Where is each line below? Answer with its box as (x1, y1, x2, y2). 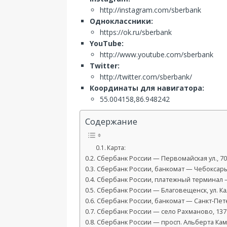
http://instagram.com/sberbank (100, 5, 201, 15)
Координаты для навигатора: (90, 83, 204, 93)
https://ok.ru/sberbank (100, 27, 172, 37)
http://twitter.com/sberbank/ (100, 72, 192, 82)
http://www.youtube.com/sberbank (100, 50, 213, 59)
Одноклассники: (90, 16, 153, 26)
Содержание (85, 116, 137, 128)
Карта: (107, 143, 126, 153)
